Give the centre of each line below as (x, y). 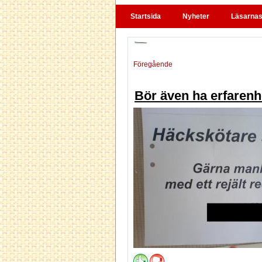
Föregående (153, 64)
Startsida (146, 16)
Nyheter (196, 16)
